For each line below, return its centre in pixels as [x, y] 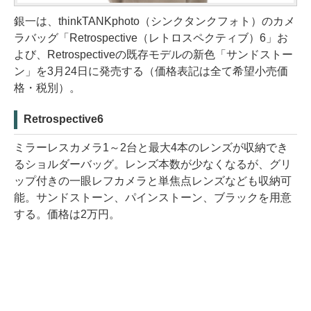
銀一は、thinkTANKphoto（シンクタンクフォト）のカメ [154, 21]
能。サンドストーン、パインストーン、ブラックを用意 [153, 197]
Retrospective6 [64, 119]
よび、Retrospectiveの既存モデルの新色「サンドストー [153, 54]
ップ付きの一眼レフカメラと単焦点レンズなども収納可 [153, 180]
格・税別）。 [47, 87]
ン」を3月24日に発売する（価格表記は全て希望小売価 [151, 71]
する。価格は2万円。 [67, 214]
